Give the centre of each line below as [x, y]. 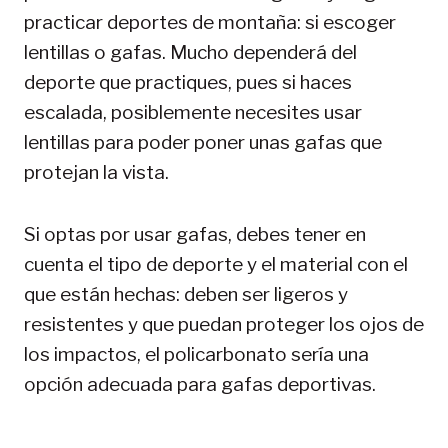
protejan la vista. [98, 172]
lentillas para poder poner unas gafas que [203, 142]
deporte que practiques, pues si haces [188, 82]
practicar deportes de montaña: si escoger [210, 22]
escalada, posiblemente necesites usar [193, 112]
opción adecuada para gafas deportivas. [200, 384]
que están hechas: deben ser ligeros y [186, 294]
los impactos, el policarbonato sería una [196, 354]
